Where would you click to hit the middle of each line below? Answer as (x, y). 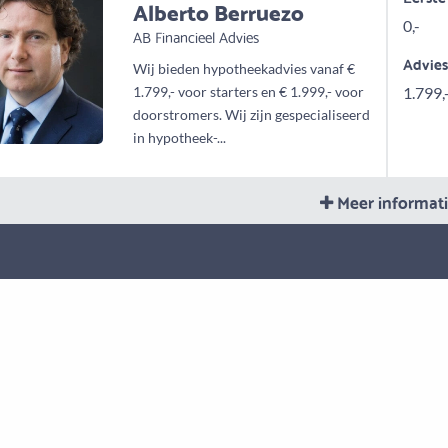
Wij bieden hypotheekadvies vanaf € (244, 69)
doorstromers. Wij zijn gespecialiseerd (252, 115)
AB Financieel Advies (196, 36)
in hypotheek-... (180, 138)
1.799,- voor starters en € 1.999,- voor (249, 92)
